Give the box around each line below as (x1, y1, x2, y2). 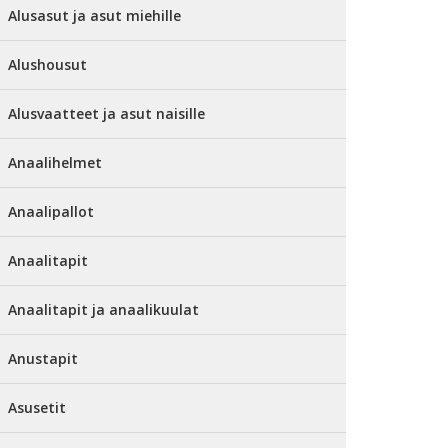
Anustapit (8, 349, 78, 368)
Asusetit (8, 398, 66, 417)
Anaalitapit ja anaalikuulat (8, 300, 199, 319)
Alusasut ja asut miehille (8, 6, 181, 25)
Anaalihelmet (8, 153, 102, 172)
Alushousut (8, 55, 87, 74)
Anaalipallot (8, 202, 94, 221)
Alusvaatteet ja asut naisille (8, 104, 205, 123)
